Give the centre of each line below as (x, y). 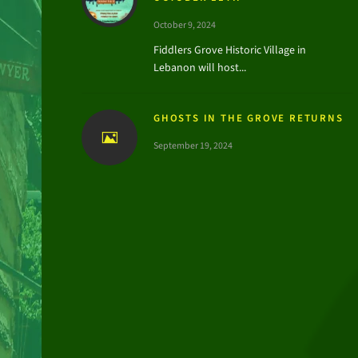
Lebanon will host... (200, 68)
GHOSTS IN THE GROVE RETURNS (249, 118)
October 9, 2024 (185, 25)
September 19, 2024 (193, 145)
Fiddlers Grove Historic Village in (230, 50)
